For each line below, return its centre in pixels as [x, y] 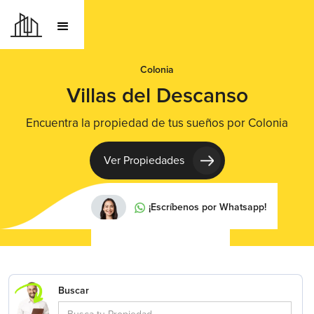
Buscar [74, 290]
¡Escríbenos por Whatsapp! [207, 207]
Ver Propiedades [144, 161]
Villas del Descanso [157, 96]
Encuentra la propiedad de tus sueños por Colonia [157, 123]
